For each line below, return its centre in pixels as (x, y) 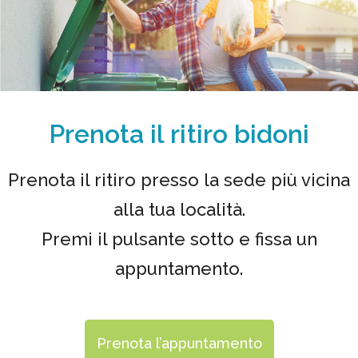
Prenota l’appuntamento (179, 343)
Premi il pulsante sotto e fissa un (179, 239)
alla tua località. (179, 209)
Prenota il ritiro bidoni (179, 133)
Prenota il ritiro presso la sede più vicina (179, 179)
